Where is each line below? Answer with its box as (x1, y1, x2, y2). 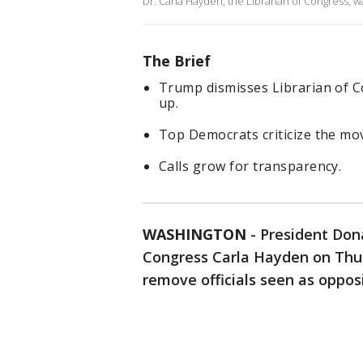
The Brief (143, 51, 211, 70)
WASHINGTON (143, 224, 246, 244)
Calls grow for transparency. (159, 157, 342, 175)
